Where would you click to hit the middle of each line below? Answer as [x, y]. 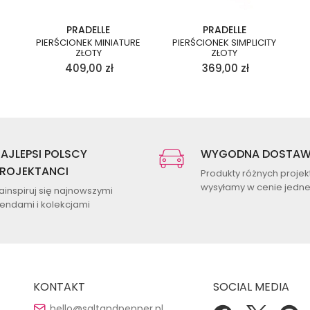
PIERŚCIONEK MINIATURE [88, 43]
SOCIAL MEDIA [251, 287]
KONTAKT [59, 287]
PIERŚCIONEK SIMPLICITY [224, 43]
